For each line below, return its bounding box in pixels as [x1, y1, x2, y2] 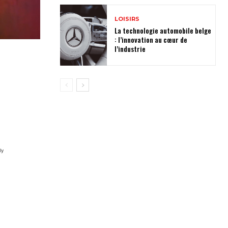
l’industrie [114, 43, 146, 54]
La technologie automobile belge [114, 25, 211, 36]
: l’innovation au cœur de [114, 34, 187, 45]
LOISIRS [114, 15, 139, 23]
